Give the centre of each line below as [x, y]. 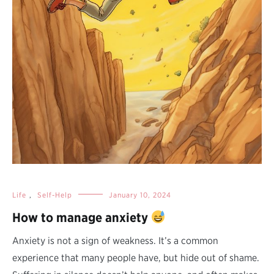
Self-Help [55, 194]
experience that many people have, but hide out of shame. [136, 257]
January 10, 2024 [140, 194]
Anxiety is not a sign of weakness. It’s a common [115, 240]
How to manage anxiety [82, 217]
